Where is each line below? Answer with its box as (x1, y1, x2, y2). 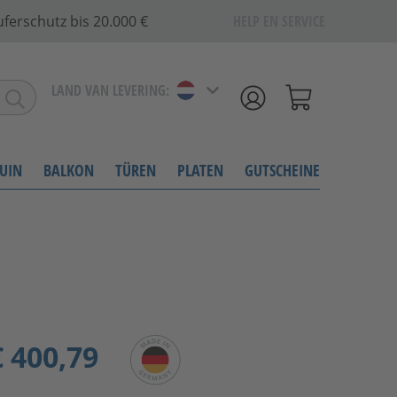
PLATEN (177, 159, 223, 181)
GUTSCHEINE (245, 159, 320, 181)
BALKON (43, 159, 94, 181)
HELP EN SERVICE (233, 12, 325, 32)
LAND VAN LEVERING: (51, 81, 169, 101)
